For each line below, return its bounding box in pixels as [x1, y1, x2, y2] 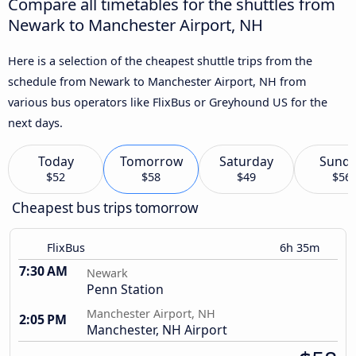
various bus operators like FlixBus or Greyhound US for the [8, 94, 327, 110]
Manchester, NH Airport [87, 321, 227, 339]
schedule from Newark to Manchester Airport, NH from [8, 73, 306, 89]
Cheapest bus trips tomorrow [12, 199, 199, 218]
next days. [8, 114, 63, 130]
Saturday [219, 153, 273, 171]
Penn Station [87, 281, 164, 299]
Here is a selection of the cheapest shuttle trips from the [8, 52, 312, 68]
